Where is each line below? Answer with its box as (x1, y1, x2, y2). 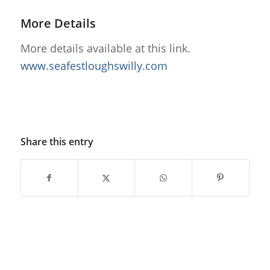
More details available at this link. (20, 40, 190, 55)
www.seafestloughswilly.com (20, 58, 168, 73)
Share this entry (20, 134, 93, 148)
